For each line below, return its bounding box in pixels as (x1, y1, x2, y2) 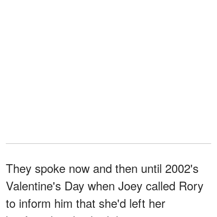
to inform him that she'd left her (6, 194, 165, 212)
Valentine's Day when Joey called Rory (6, 177, 203, 194)
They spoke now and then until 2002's (6, 159, 199, 177)
